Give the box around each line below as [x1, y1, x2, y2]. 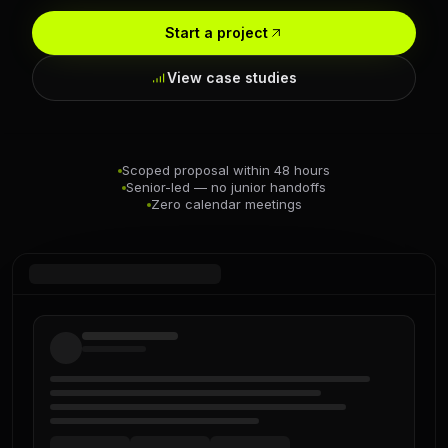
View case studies [167, 69, 297, 86]
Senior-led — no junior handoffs [126, 179, 326, 195]
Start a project [164, 24, 268, 41]
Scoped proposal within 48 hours [122, 162, 330, 178]
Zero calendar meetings [150, 196, 302, 212]
